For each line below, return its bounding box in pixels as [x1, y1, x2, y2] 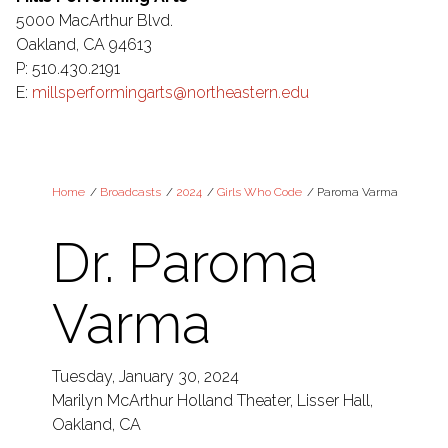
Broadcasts [100, 184, 161, 199]
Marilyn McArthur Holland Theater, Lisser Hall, [52, 390, 373, 410]
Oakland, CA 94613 [16, 34, 152, 54]
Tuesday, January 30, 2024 [52, 366, 243, 386]
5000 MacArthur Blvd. [16, 10, 173, 30]
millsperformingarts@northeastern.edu [32, 82, 309, 102]
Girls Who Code [217, 184, 302, 199]
